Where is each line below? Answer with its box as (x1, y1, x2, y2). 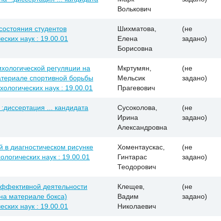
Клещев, (117, 182, 145, 190)
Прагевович (117, 83, 155, 92)
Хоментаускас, (117, 143, 165, 151)
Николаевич (117, 202, 156, 210)
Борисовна (117, 44, 152, 52)
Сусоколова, (117, 103, 157, 111)
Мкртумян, (117, 64, 151, 72)
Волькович (117, 4, 151, 13)
